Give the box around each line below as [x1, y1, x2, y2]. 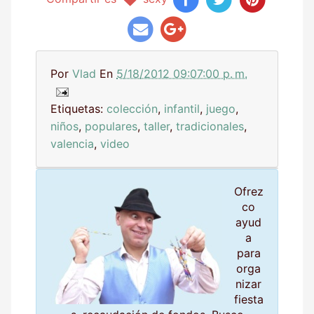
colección [107, 101, 158, 116]
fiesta [233, 292, 264, 306]
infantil [164, 101, 200, 116]
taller [144, 118, 170, 133]
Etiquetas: [50, 101, 107, 116]
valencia [50, 136, 94, 151]
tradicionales [176, 118, 244, 133]
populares [85, 118, 137, 133]
